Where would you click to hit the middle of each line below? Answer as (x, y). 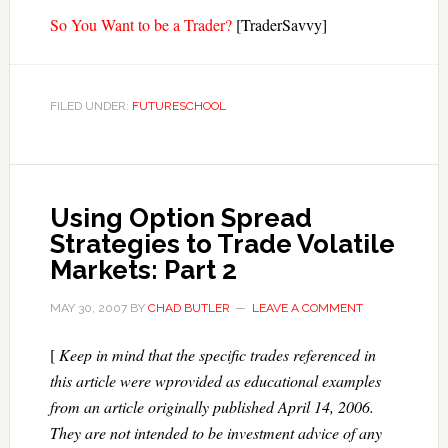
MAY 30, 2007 (88, 308)
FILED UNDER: (90, 106)
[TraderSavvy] (279, 24)
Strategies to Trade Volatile (222, 244)
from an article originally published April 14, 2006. (211, 406)
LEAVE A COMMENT (307, 308)
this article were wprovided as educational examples (215, 380)
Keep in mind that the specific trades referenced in (217, 354)
